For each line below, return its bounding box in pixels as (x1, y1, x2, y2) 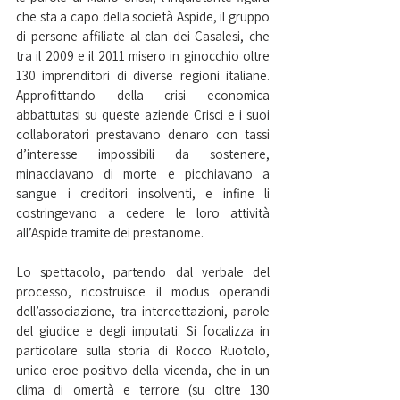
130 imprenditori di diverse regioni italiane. (16, 66, 270, 84)
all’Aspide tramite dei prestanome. (16, 223, 204, 241)
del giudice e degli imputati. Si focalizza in (16, 321, 270, 339)
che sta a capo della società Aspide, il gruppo (16, 7, 270, 25)
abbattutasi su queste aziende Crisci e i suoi (16, 105, 270, 123)
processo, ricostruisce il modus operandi (16, 282, 270, 300)
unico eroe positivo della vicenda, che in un (16, 361, 270, 379)
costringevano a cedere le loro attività (16, 204, 270, 221)
